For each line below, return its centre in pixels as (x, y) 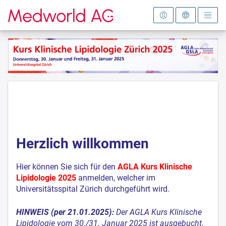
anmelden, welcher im (117, 178)
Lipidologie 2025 (47, 178)
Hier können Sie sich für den (66, 166)
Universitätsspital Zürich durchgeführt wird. (93, 189)
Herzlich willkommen (82, 143)
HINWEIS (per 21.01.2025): (65, 212)
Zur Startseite (32, 13)
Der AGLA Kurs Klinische (159, 212)
